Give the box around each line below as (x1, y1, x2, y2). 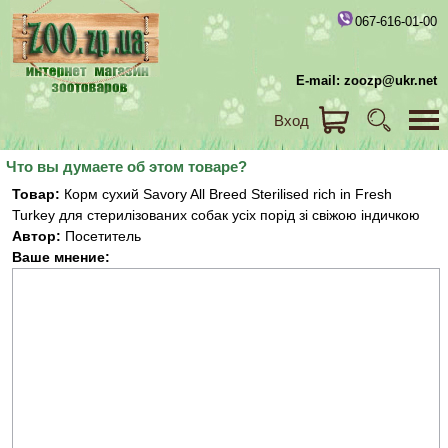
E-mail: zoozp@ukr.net (296, 73, 437, 88)
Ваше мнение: (12, 249, 110, 265)
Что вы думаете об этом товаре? (6, 158, 247, 175)
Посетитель (61, 228, 141, 244)
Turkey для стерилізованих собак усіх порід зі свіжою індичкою (12, 207, 420, 223)
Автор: (12, 228, 61, 244)
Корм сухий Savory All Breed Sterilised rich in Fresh (60, 186, 392, 202)
